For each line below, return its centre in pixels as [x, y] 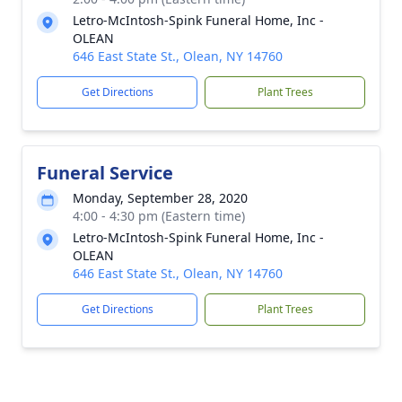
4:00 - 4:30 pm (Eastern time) [159, 216]
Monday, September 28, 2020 [160, 198]
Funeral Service [105, 173]
